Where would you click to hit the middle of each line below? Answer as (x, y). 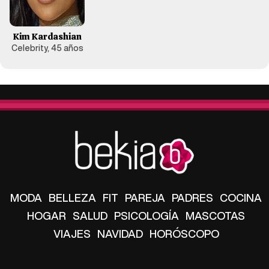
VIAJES (72, 233)
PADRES (192, 197)
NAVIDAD (120, 233)
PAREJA (145, 197)
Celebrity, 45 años (47, 47)
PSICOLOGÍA (147, 215)
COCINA (241, 197)
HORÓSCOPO (184, 233)
